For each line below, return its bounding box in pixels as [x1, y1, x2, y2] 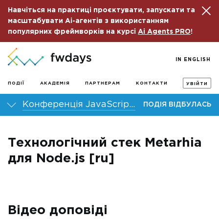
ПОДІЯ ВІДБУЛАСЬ [143, 102, 211, 108]
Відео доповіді [8, 205, 108, 216]
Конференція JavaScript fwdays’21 [129, 101, 135, 109]
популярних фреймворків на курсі [8, 29, 138, 35]
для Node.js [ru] [8, 153, 114, 164]
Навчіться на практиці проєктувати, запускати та [8, 7, 195, 13]
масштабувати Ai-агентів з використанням [8, 18, 169, 24]
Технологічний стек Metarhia [8, 137, 202, 149]
